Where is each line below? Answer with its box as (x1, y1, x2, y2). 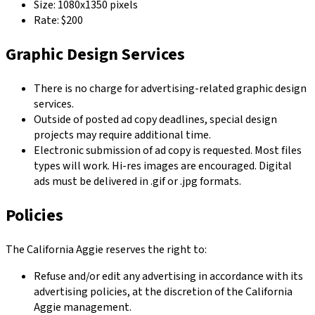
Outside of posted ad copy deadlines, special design (34, 112, 277, 128)
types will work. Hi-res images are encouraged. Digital (34, 158, 292, 174)
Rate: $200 (34, 13, 83, 29)
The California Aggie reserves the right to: (6, 242, 207, 258)
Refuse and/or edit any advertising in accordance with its (34, 269, 303, 285)
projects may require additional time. (34, 127, 211, 143)
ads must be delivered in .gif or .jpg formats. (34, 174, 241, 190)
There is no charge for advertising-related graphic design (34, 81, 307, 97)
